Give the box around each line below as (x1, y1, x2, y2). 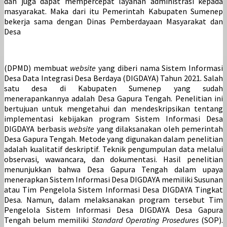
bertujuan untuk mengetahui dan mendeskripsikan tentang (4, 103, 223, 114)
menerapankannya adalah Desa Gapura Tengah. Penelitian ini (4, 93, 223, 104)
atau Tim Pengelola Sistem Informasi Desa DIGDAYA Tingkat (4, 184, 223, 195)
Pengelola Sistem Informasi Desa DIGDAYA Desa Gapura (4, 205, 223, 215)
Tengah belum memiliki (4, 215, 92, 225)
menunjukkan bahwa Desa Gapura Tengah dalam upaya (4, 164, 223, 175)
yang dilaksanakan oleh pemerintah (96, 124, 223, 134)
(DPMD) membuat (4, 63, 70, 73)
